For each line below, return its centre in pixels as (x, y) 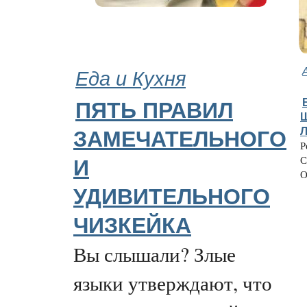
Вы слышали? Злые (155, 254)
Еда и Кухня (131, 77)
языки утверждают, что (173, 283)
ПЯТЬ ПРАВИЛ (154, 110)
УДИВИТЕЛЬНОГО (172, 197)
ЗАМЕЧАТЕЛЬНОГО (180, 139)
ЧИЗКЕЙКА (132, 225)
